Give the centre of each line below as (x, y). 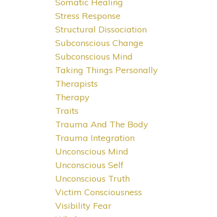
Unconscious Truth (92, 179)
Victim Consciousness (98, 192)
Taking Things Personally (106, 70)
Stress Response (88, 16)
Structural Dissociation (101, 30)
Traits (67, 111)
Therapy (72, 97)
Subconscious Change (99, 43)
